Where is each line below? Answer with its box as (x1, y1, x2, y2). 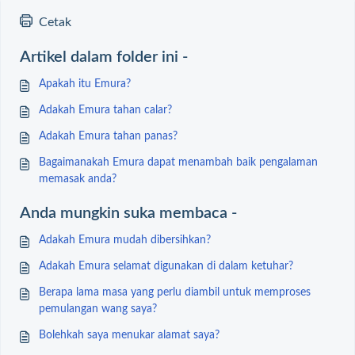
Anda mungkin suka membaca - (20, 205, 237, 221)
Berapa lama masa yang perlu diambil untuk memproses (39, 287, 311, 298)
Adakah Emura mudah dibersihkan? (39, 235, 211, 246)
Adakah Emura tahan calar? (39, 105, 172, 116)
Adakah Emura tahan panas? (39, 131, 177, 142)
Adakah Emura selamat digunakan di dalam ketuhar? (39, 261, 293, 272)
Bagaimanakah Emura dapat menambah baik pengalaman (39, 157, 318, 168)
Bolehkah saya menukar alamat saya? (39, 330, 219, 341)
